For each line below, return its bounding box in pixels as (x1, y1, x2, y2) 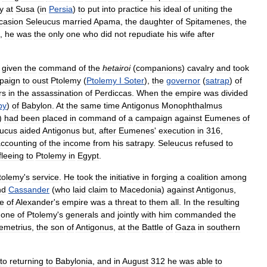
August (122, 256, 148, 266)
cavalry (187, 63, 214, 73)
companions (136, 63, 182, 73)
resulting (207, 197, 240, 207)
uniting (193, 4, 218, 14)
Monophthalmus (162, 101, 222, 110)
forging (151, 172, 178, 182)
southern (207, 222, 240, 232)
